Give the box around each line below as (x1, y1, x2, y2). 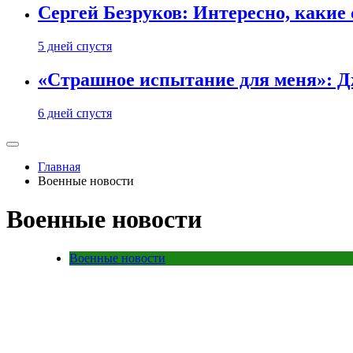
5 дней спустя (38, 39, 112, 54)
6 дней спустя (38, 106, 112, 120)
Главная (38, 160, 80, 173)
